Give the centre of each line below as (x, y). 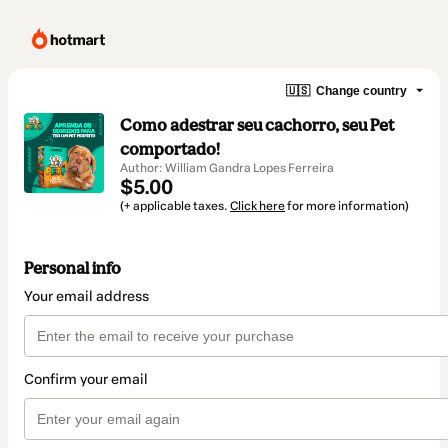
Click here (257, 206)
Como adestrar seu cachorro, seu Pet (257, 125)
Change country (361, 90)
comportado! (170, 149)
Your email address (86, 297)
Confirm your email (86, 380)
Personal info (72, 268)
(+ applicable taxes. (175, 206)
